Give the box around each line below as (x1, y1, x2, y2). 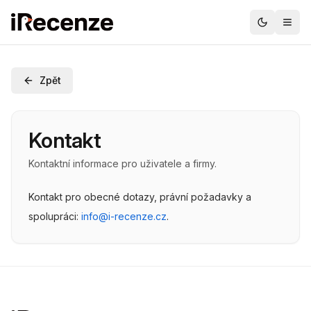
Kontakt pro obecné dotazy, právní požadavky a (28, 191, 251, 203)
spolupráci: (28, 210, 78, 222)
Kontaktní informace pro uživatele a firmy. (28, 158, 217, 169)
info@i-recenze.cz (81, 210, 167, 222)
